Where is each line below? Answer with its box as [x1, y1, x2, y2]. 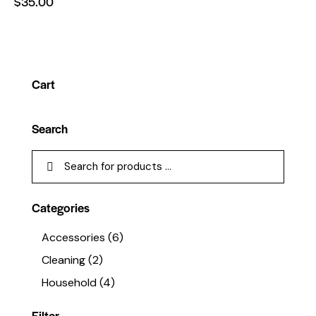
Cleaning [42, 252, 86, 267]
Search [32, 119, 68, 137]
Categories [32, 198, 90, 216]
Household [42, 274, 97, 290]
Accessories [42, 229, 106, 245]
